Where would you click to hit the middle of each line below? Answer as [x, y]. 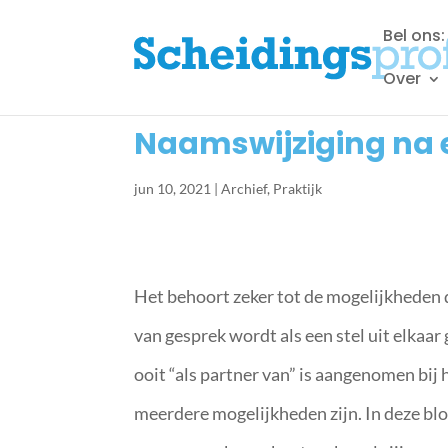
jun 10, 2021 [173, 188]
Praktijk [298, 188]
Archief [244, 188]
